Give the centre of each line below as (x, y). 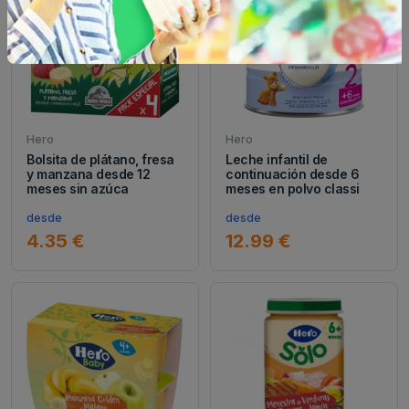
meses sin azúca (78, 188)
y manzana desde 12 (89, 173)
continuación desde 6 (293, 173)
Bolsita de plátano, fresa (101, 159)
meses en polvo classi (293, 188)
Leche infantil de (277, 159)
